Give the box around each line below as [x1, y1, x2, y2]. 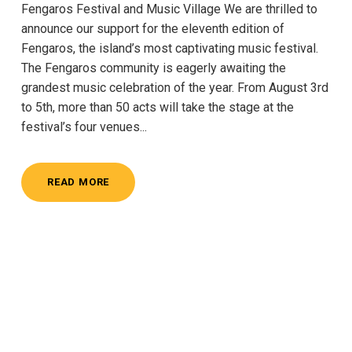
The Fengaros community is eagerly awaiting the [21, 60, 286, 75]
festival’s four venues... [21, 119, 147, 134]
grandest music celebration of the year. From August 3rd [21, 79, 328, 95]
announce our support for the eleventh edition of [21, 20, 284, 36]
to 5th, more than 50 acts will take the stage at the [21, 99, 294, 115]
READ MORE [47, 175, 110, 188]
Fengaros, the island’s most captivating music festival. [21, 40, 318, 56]
